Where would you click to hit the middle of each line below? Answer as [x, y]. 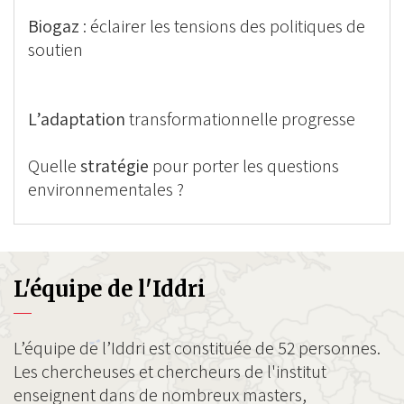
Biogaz [54, 26]
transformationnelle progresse [240, 119]
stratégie [115, 166]
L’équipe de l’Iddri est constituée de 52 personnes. [197, 348]
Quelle [54, 166]
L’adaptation [77, 119]
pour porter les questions [244, 166]
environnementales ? [106, 189]
